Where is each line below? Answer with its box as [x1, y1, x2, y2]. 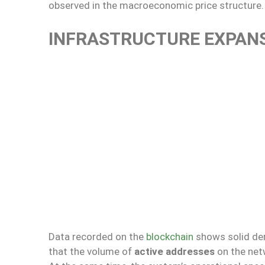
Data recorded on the [49, 230, 146, 243]
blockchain [146, 230, 193, 243]
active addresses [134, 245, 215, 257]
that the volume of [49, 245, 134, 257]
